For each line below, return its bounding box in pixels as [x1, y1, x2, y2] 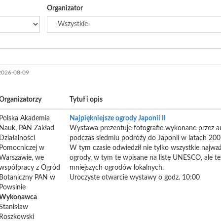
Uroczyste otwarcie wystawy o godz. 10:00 [70, 174, 200, 181]
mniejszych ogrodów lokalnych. [70, 164, 164, 171]
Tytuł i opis [70, 96, 103, 103]
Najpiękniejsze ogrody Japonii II [70, 115, 166, 122]
